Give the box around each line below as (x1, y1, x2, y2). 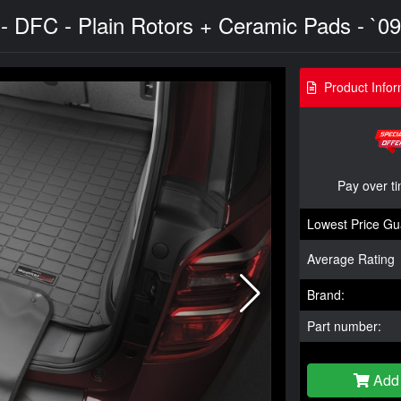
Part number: (307, 316, 381, 335)
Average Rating (307, 250, 395, 268)
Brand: (307, 285, 345, 303)
